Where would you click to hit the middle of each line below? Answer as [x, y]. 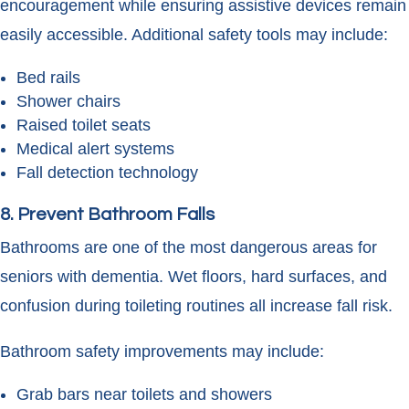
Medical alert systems [95, 149]
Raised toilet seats [84, 126]
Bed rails [48, 78]
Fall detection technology [107, 173]
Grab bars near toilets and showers [144, 395]
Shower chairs [68, 102]
